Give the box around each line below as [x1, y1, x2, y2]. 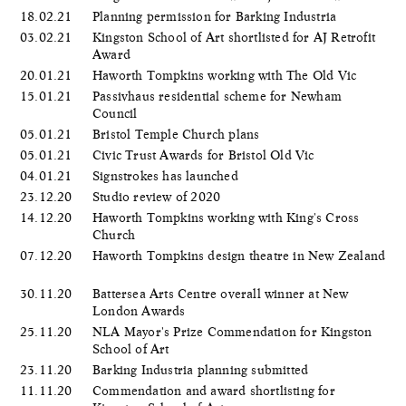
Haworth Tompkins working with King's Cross [92, 209, 360, 225]
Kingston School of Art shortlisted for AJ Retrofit [92, 29, 376, 44]
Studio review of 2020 [92, 188, 225, 204]
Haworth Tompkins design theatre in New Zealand [92, 247, 386, 263]
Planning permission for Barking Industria [92, 8, 341, 24]
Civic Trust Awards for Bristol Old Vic [92, 147, 318, 162]
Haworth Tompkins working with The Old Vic [92, 67, 361, 82]
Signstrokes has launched [92, 168, 242, 183]
